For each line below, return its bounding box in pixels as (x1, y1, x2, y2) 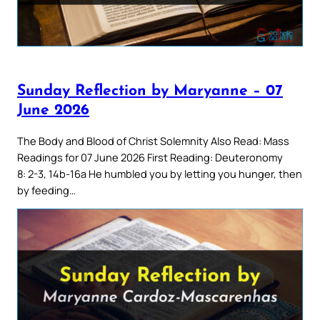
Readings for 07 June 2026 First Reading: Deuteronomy (17, 149, 283, 164)
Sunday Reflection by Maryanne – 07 (17, 84, 283, 99)
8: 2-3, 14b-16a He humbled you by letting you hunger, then (17, 166, 302, 181)
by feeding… (17, 182, 76, 197)
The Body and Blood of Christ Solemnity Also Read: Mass (17, 133, 289, 148)
